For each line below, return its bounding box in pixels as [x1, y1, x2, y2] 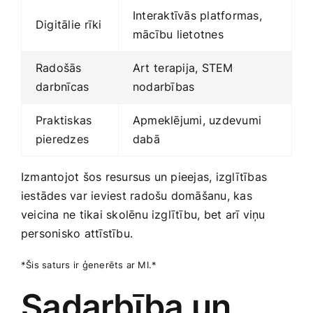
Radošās [36, 60, 82, 75]
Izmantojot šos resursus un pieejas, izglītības [21, 169, 268, 184]
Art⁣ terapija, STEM [133, 60, 233, 75]
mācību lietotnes [133, 27, 224, 41]
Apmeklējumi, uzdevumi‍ [133, 112, 262, 127]
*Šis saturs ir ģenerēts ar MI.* [21, 259, 157, 270]
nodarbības [133, 79, 195, 94]
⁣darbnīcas [36, 79, 89, 94]
